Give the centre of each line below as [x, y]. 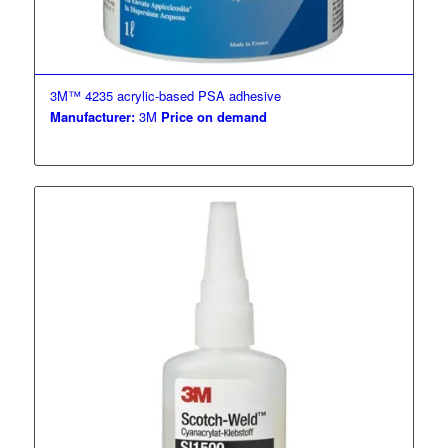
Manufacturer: [92, 116]
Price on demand [213, 116]
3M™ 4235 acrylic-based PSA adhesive [165, 95]
